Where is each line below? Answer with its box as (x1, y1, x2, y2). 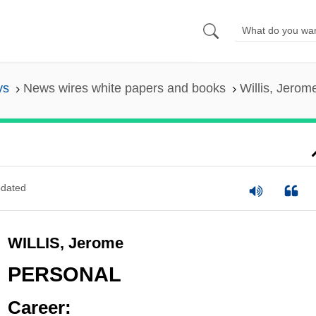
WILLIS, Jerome (7, 233, 123, 252)
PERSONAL (7, 263, 121, 286)
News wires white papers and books (23, 81, 226, 96)
